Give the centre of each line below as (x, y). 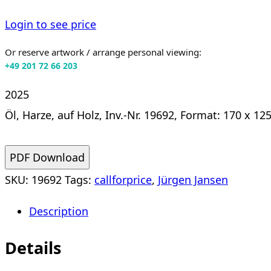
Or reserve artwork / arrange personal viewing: (103, 52)
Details (33, 247)
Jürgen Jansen (193, 179)
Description (59, 211)
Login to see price (51, 24)
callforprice (123, 179)
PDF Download (47, 157)
